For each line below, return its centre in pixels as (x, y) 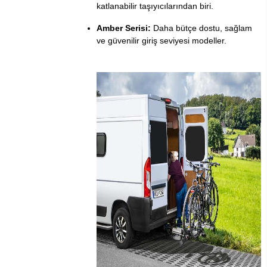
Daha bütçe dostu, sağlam (201, 28)
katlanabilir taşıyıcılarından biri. (155, 6)
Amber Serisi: (124, 28)
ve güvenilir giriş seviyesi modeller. (162, 41)
